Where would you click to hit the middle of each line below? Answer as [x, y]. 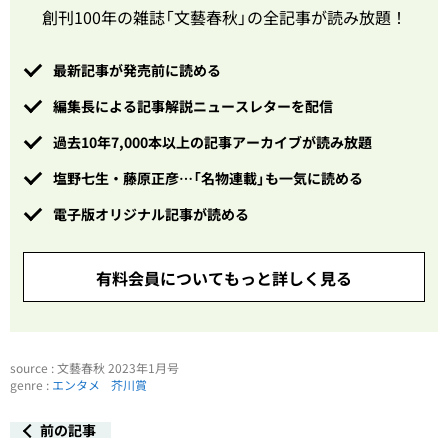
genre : [31, 385]
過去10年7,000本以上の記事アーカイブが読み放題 [212, 142]
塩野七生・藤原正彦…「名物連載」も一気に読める [208, 178]
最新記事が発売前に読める [137, 70]
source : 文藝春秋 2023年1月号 [94, 368]
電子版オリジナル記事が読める [151, 214]
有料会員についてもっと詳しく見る [224, 278]
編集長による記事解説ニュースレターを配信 [193, 106]
